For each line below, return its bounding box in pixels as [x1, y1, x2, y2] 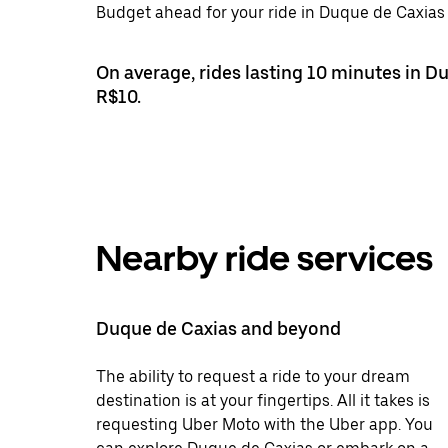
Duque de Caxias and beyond [96, 317, 341, 339]
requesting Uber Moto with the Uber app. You [96, 414, 433, 434]
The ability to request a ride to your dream [96, 366, 410, 386]
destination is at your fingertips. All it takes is [96, 390, 430, 410]
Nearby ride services [96, 236, 433, 280]
